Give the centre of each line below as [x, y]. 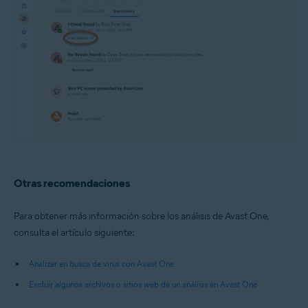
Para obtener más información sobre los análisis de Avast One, [141, 216]
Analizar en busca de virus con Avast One [101, 263]
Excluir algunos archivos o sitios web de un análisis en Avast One [143, 284]
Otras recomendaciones [72, 183]
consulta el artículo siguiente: [74, 232]
